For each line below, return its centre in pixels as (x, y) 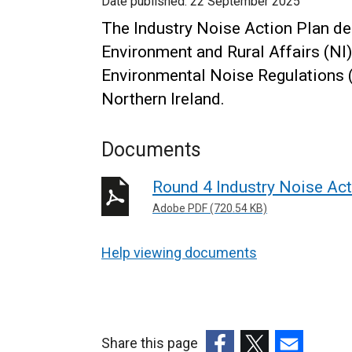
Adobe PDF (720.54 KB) (210, 208)
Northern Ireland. (163, 99)
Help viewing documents (179, 252)
